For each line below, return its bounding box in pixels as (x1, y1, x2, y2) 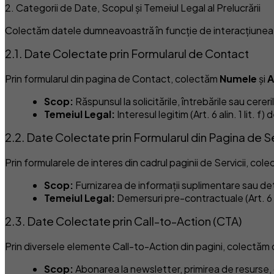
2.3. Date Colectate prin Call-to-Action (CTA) (5, 213, 242, 228)
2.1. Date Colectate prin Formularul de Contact (5, 46, 249, 61)
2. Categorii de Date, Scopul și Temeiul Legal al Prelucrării (5, 1, 261, 15)
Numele (220, 72, 257, 86)
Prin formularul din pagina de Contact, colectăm (5, 72, 220, 86)
